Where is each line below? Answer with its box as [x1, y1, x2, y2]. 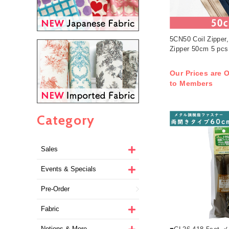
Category [37, 111, 95, 128]
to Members [170, 79, 213, 88]
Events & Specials [41, 165, 96, 173]
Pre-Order [41, 185, 70, 193]
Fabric [41, 204, 59, 213]
